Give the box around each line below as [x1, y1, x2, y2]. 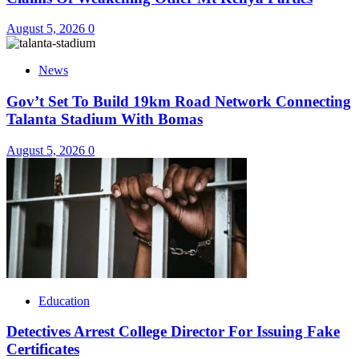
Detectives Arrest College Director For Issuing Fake [6, 323, 340, 341]
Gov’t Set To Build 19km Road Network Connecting [6, 92, 351, 110]
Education [38, 293, 90, 308]
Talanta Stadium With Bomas [6, 110, 203, 127]
